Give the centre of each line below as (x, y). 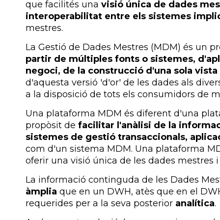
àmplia (41, 191)
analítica (195, 203)
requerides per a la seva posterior (100, 203)
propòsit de (52, 125)
